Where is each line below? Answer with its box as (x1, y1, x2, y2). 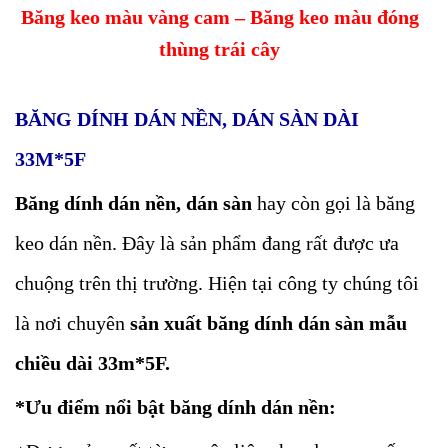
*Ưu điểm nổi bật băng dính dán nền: (15, 396, 336, 418)
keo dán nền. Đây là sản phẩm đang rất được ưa (15, 232, 399, 254)
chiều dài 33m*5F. (15, 352, 170, 374)
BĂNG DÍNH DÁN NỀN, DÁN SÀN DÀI (15, 108, 359, 130)
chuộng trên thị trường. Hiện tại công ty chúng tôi (15, 272, 419, 294)
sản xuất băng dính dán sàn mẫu (130, 312, 407, 334)
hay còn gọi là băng (252, 192, 415, 214)
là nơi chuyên (15, 312, 130, 334)
